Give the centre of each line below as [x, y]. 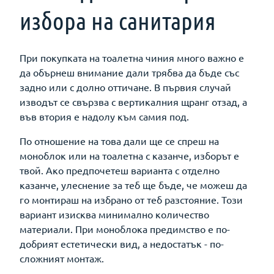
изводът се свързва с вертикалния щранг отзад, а [133, 101]
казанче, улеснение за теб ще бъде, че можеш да [133, 184]
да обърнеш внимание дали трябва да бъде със [129, 72]
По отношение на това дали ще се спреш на [119, 140]
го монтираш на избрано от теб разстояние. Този [131, 199]
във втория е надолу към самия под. [104, 116]
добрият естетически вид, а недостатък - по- [122, 243]
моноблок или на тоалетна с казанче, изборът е [129, 155]
